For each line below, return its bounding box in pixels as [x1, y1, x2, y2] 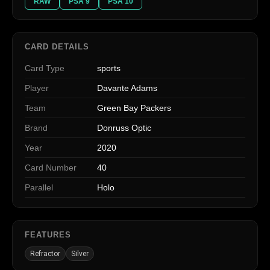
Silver [71, 249, 89, 258]
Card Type [25, 63, 64, 73]
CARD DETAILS [25, 42, 90, 51]
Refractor [30, 249, 60, 258]
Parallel [25, 182, 53, 192]
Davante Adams [97, 83, 157, 93]
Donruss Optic [97, 122, 151, 133]
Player [25, 83, 49, 93]
